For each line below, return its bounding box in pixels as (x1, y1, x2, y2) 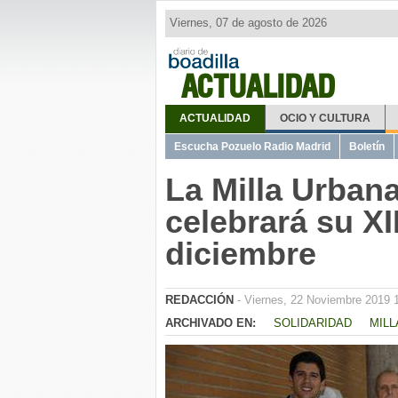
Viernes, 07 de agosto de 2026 (170, 16, 327, 29)
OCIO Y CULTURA (279, 112, 370, 124)
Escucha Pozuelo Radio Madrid (174, 140, 330, 153)
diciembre (165, 235, 316, 272)
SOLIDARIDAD (274, 316, 352, 330)
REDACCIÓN (165, 293, 234, 306)
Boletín (349, 140, 385, 153)
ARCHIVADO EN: (165, 316, 256, 330)
